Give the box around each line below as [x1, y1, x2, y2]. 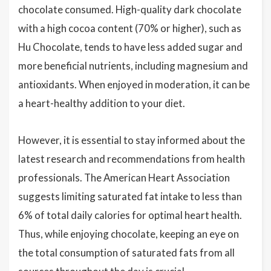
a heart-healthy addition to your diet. [18, 97, 185, 109]
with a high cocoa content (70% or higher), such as [18, 22, 241, 34]
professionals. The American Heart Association [18, 171, 230, 184]
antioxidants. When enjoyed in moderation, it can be [18, 78, 250, 91]
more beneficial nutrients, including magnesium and [18, 59, 248, 72]
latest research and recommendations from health [18, 152, 245, 165]
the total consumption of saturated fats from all [18, 246, 235, 259]
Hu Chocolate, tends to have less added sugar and [18, 41, 243, 53]
